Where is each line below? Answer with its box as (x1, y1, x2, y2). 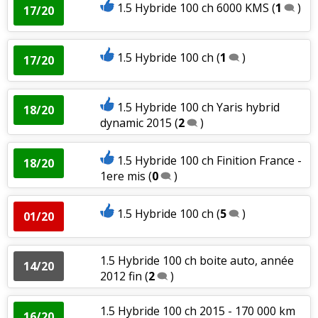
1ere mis (99, 168, 146, 184)
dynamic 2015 (99, 114, 172, 131)
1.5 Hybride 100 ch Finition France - (116, 152, 302, 168)
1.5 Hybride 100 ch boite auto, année (99, 252, 294, 268)
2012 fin (99, 268, 142, 284)
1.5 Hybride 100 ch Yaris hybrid (116, 99, 280, 115)
